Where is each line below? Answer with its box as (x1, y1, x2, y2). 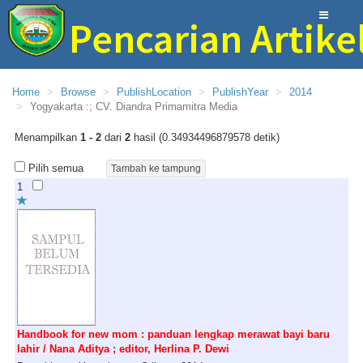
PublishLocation (117, 86, 191, 98)
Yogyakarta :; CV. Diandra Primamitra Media (30, 100, 237, 113)
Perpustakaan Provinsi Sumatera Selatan (69, 67, 299, 83)
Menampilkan (15, 131, 80, 143)
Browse (61, 86, 96, 98)
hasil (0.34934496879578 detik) (130, 131, 280, 143)
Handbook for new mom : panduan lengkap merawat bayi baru (17, 328, 330, 340)
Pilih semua (25, 161, 106, 174)
